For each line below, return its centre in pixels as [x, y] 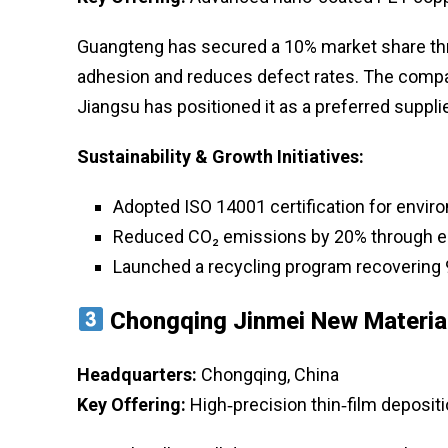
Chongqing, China [268, 374]
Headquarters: [137, 374]
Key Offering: [131, 404]
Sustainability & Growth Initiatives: [220, 156]
